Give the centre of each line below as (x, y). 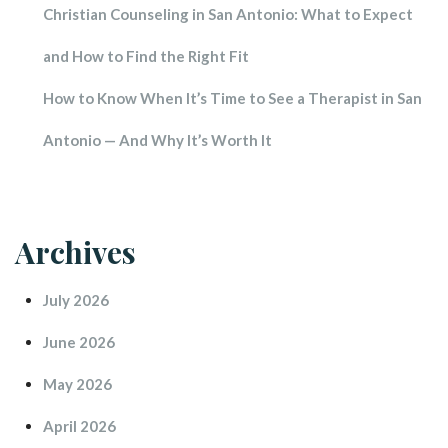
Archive (75, 251)
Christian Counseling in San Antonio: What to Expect (228, 13)
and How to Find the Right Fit (146, 55)
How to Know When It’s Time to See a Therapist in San (232, 97)
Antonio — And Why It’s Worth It (157, 139)
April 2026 (79, 425)
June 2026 (79, 341)
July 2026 (76, 299)
